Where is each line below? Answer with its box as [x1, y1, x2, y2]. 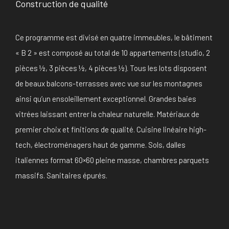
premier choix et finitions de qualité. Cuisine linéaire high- [15, 124, 207, 134]
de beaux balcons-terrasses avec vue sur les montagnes [15, 78, 202, 88]
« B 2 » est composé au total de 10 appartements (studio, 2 [15, 48, 210, 57]
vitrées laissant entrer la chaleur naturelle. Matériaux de [15, 109, 199, 119]
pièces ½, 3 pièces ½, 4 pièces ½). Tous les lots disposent [15, 63, 207, 73]
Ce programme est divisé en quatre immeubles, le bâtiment [15, 32, 213, 42]
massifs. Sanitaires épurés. [15, 170, 107, 180]
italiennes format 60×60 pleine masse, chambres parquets [15, 155, 209, 165]
